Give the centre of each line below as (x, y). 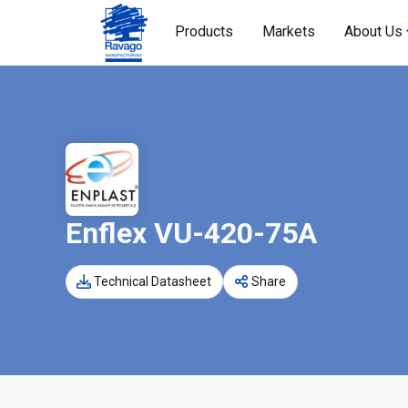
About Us (373, 31)
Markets (289, 31)
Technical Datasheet (153, 281)
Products (204, 31)
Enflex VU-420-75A (191, 233)
